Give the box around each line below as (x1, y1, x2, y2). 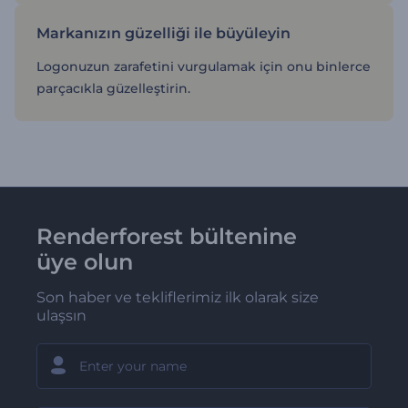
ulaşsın (36, 306, 87, 324)
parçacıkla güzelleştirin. (36, 79, 190, 97)
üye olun (36, 248, 133, 275)
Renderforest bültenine (36, 222, 297, 250)
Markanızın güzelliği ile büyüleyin (36, 24, 291, 42)
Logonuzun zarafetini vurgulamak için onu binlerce (36, 57, 371, 75)
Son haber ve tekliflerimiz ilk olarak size (36, 288, 319, 306)
